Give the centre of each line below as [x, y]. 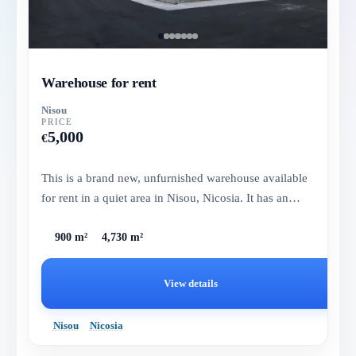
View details [190, 284]
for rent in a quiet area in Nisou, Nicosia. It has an [165, 197]
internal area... [77, 217]
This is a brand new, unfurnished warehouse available [175, 177]
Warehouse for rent [99, 82]
